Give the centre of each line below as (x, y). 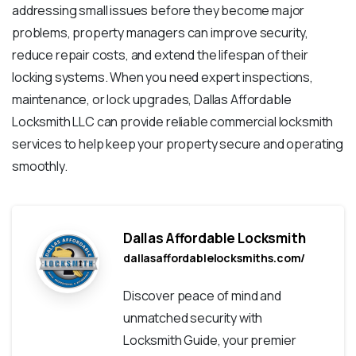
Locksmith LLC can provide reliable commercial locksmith (173, 122)
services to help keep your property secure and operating (178, 144)
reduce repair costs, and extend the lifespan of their (160, 55)
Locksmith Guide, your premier (210, 341)
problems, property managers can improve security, (161, 33)
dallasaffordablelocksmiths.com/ (215, 258)
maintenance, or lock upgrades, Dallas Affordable (152, 100)
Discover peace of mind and (202, 296)
